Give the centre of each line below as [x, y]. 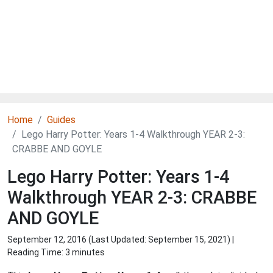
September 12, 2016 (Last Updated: [78, 239]
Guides [61, 120]
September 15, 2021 [188, 239]
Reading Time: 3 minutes [56, 252]
